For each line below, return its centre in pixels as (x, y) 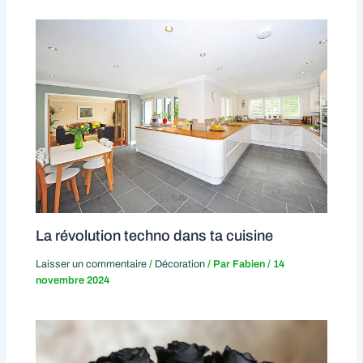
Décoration (180, 264)
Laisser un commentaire (92, 264)
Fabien (250, 264)
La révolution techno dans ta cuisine (155, 235)
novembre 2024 (73, 280)
